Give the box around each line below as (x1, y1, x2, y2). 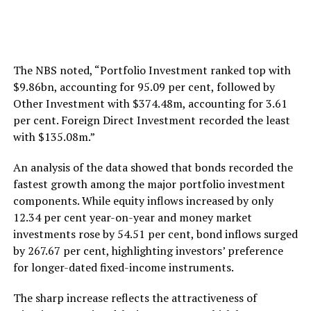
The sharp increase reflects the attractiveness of (12, 290, 257, 306)
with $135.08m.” (12, 129, 95, 145)
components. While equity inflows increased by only (12, 193, 274, 209)
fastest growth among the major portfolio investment (12, 176, 285, 192)
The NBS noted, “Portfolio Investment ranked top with (12, 62, 291, 78)
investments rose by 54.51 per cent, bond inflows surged (12, 226, 298, 242)
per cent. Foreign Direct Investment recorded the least (12, 112, 290, 128)
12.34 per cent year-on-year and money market (12, 210, 252, 226)
